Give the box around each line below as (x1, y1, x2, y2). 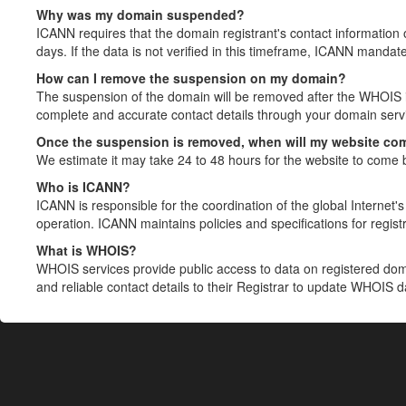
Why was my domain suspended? (36, 5, 245, 24)
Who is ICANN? (36, 178, 130, 196)
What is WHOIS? (36, 241, 137, 259)
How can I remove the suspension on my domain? (36, 69, 346, 87)
